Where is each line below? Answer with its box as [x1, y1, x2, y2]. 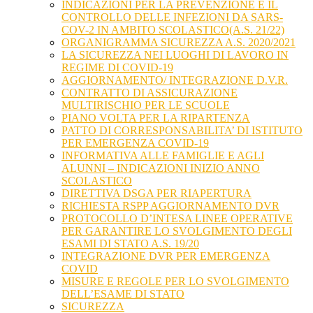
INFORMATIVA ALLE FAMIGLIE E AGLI [61, 150, 264, 162]
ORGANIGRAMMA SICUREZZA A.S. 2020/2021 [61, 36, 296, 49]
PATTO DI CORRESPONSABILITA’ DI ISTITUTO [61, 124, 303, 137]
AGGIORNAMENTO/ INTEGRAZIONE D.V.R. [61, 74, 288, 87]
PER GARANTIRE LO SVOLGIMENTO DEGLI [61, 225, 292, 238]
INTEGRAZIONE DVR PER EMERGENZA [61, 250, 270, 263]
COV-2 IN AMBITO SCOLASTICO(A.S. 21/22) [61, 24, 284, 36]
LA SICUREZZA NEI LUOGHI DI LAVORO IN [61, 49, 289, 61]
